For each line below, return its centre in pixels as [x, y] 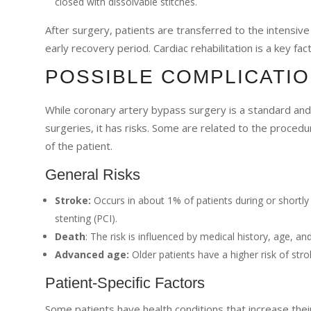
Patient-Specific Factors [125, 283]
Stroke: [73, 200]
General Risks [92, 174]
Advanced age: [92, 254]
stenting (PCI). [86, 218]
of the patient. [78, 145]
